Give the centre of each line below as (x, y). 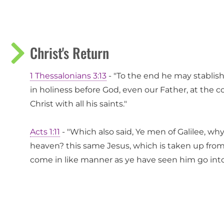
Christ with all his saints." (78, 104)
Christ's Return (69, 53)
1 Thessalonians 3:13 (68, 76)
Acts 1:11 (45, 132)
